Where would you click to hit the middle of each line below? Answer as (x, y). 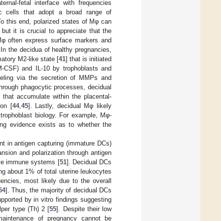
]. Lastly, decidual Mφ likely (70, 106)
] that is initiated (89, 59)
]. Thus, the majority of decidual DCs (58, 190)
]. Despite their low (84, 209)
